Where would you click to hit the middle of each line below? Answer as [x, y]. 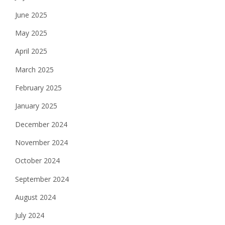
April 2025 [31, 51]
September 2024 [42, 179]
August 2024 [35, 197]
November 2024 [41, 142]
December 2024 [41, 124]
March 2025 [34, 69]
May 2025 [31, 33]
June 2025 [31, 15]
